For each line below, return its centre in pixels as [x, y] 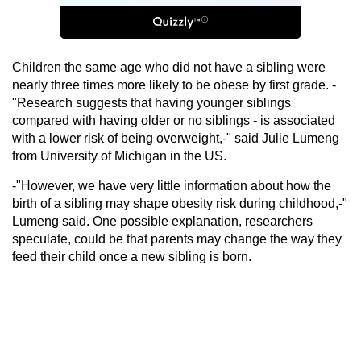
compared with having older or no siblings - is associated [174, 120]
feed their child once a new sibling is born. [132, 256]
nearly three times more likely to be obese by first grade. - [174, 85]
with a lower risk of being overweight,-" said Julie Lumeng [176, 138]
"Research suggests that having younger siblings [151, 102]
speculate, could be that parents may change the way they [177, 239]
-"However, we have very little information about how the [172, 185]
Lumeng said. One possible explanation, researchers [162, 221]
